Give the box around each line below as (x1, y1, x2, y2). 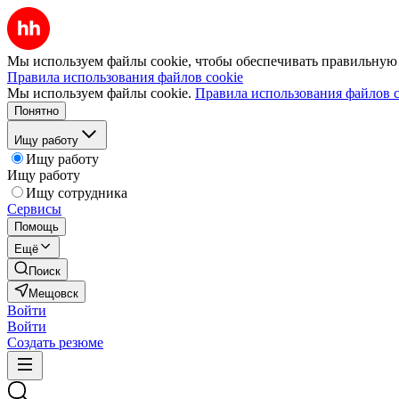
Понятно (14, 104, 59, 118)
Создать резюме (7, 335, 103, 350)
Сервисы (7, 201, 61, 216)
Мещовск (28, 287, 78, 300)
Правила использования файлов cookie (7, 69, 243, 85)
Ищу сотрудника (26, 185, 127, 200)
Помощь (14, 220, 59, 233)
